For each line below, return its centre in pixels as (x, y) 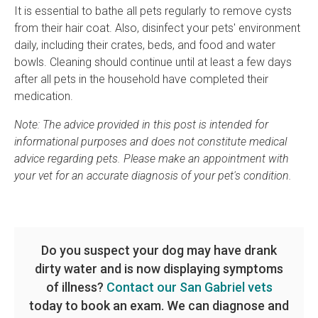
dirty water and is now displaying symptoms (159, 269)
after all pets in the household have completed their (141, 79)
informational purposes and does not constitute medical (150, 142)
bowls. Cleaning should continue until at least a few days (153, 62)
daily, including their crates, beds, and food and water (145, 45)
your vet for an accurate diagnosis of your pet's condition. (153, 176)
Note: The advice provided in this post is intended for (141, 125)
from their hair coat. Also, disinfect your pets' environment (157, 28)
